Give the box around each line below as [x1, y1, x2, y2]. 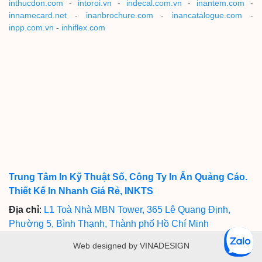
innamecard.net [9, 10, 67, 20]
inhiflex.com [61, 22, 105, 32]
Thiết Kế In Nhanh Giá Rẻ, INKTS [9, 186, 153, 196]
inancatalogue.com [172, 10, 243, 20]
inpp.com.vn [9, 22, 54, 32]
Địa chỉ [9, 205, 39, 215]
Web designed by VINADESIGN [73, 241, 189, 251]
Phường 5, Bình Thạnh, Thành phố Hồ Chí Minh [9, 219, 211, 229]
